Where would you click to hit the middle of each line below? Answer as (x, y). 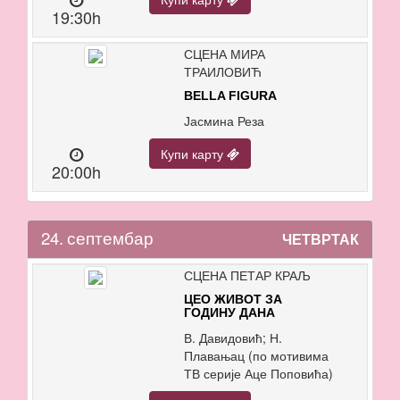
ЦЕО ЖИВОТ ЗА (233, 299)
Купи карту (194, 153)
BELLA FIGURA (230, 95)
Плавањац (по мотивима (256, 355)
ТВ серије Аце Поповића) (258, 373)
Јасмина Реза (224, 120)
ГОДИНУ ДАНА (229, 312)
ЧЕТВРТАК (320, 238)
